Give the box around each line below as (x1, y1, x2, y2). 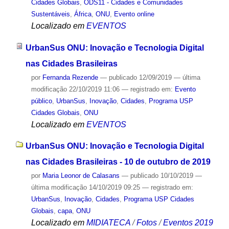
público (31, 97, 52, 105)
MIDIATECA (86, 218, 130, 227)
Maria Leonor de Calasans (42, 172, 120, 180)
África (74, 10, 91, 18)
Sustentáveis (31, 10, 70, 18)
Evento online (113, 10, 154, 18)
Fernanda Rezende (42, 73, 98, 81)
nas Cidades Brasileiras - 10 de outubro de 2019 (25, 157, 211, 167)
